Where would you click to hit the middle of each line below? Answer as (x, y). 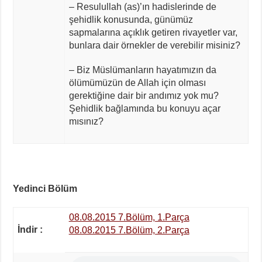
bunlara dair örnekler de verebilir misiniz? (154, 45)
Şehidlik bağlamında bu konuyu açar (144, 108)
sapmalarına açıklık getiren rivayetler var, (153, 32)
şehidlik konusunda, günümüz (131, 19)
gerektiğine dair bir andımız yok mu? (144, 95)
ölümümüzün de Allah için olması (137, 82)
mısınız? (86, 121)
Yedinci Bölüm (45, 188)
